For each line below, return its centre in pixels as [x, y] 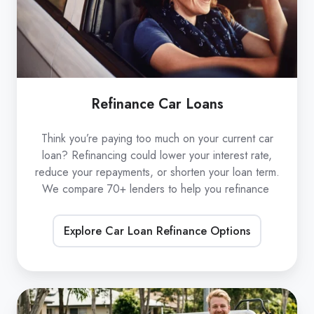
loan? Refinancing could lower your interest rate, [157, 156]
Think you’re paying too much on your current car [157, 139]
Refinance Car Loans [157, 104]
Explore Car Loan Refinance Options [157, 231]
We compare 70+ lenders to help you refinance [157, 189]
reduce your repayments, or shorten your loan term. [157, 172]
